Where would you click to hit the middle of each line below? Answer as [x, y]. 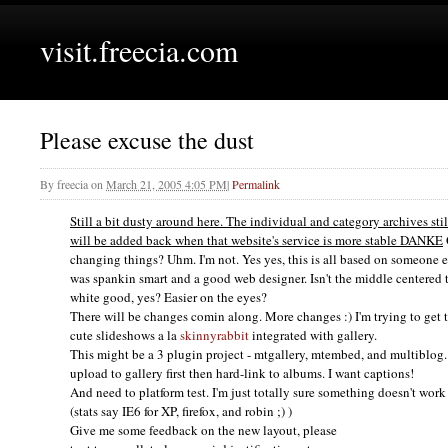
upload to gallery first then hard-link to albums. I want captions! [242, 373]
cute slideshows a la [125, 335]
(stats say [96, 411]
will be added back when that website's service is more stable [235, 240]
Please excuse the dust [147, 140]
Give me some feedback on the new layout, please [203, 430]
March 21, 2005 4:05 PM [166, 184]
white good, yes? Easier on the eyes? [168, 297]
